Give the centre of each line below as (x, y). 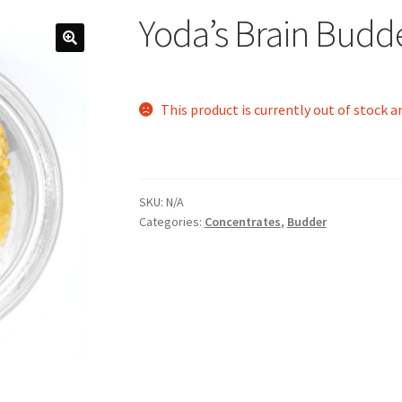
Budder (306, 222)
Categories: (171, 222)
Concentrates (242, 222)
